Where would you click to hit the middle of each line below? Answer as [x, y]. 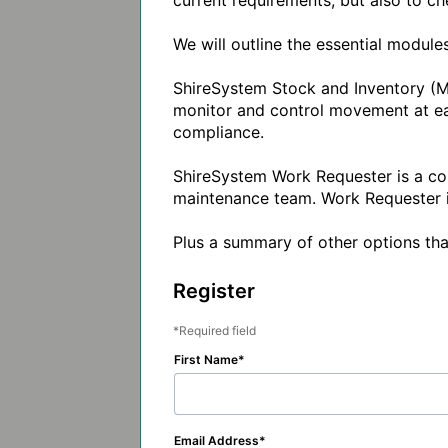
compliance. [218, 132]
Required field [217, 330]
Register [214, 291]
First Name [206, 359]
